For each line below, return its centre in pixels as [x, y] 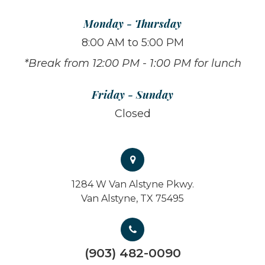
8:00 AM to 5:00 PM [132, 43]
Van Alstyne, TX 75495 [132, 199]
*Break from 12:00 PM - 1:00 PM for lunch [132, 64]
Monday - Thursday [132, 24]
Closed [132, 114]
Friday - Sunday [132, 95]
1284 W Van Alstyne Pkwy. [132, 185]
